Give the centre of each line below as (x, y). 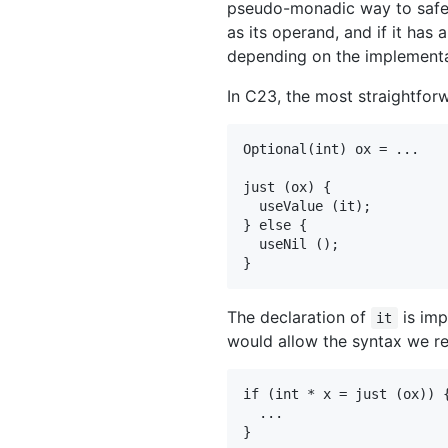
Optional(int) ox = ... (331, 149)
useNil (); (291, 244)
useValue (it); (307, 206)
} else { (275, 225)
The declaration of (299, 317)
